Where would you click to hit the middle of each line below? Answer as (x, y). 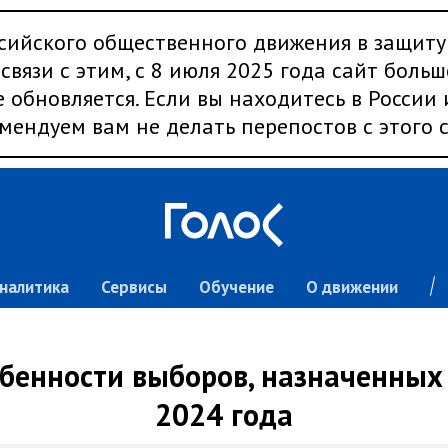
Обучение (236, 287)
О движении (351, 287)
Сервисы (133, 287)
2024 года (224, 414)
